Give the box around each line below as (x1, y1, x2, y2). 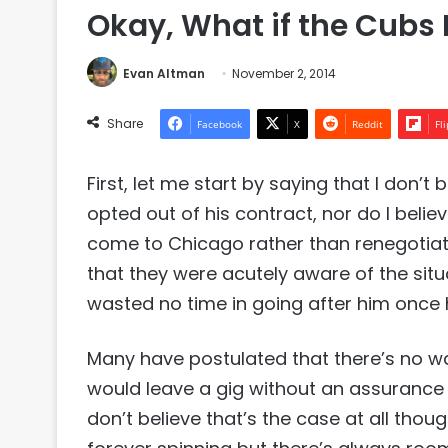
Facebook (197, 117, 242, 132)
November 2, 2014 (232, 65, 336, 82)
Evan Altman (123, 65, 205, 82)
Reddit (352, 117, 383, 132)
